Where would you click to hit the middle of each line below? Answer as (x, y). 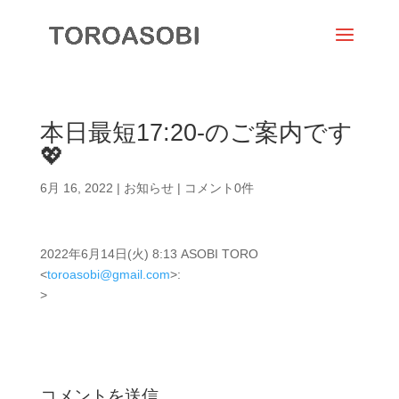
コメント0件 (219, 188)
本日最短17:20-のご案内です (196, 133)
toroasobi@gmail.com (108, 274)
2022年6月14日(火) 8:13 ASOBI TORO (149, 254)
